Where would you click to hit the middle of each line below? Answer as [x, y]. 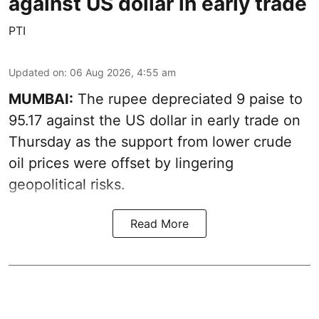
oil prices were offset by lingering [121, 163]
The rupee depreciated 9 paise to [188, 99]
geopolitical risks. [67, 184]
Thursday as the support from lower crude [150, 141]
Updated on [36, 72]
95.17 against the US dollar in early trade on [155, 120]
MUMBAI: [41, 99]
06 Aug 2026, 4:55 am [123, 72]
